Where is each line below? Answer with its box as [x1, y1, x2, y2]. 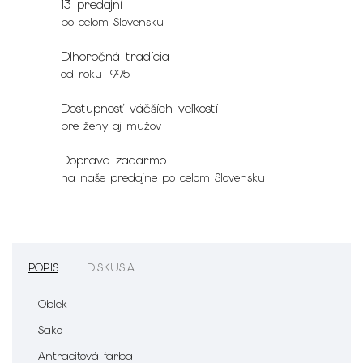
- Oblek [28, 296, 67, 311]
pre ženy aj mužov [61, 117, 161, 133]
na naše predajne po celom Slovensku [61, 169, 265, 185]
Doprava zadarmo [61, 152, 166, 169]
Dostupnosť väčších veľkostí [61, 100, 218, 117]
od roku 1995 [61, 66, 130, 81]
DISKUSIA [87, 259, 135, 275]
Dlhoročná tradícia [61, 48, 169, 65]
